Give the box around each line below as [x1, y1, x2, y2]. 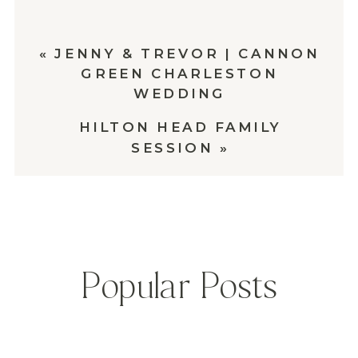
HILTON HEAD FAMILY [78, 118, 282, 136]
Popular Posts [82, 268, 278, 308]
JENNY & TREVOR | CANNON [54, 44, 320, 62]
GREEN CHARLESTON [81, 65, 279, 82]
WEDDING [133, 85, 226, 102]
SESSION [131, 138, 214, 156]
